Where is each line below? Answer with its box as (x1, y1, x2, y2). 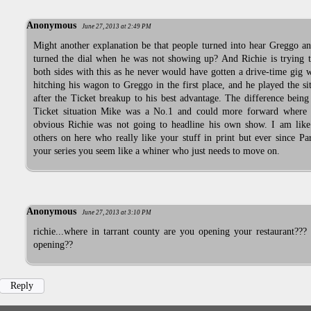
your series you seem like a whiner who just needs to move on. (33, 146, 280, 157)
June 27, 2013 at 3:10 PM (82, 208, 151, 216)
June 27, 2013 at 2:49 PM (82, 23, 151, 31)
